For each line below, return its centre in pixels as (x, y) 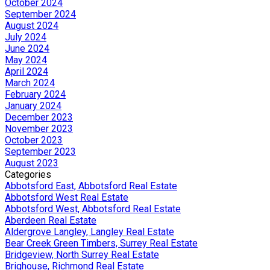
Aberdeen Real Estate (51, 220)
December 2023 (39, 117)
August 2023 (32, 163)
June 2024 (27, 48)
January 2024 (33, 105)
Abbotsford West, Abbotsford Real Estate (93, 209)
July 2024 (26, 37)
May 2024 (26, 60)
